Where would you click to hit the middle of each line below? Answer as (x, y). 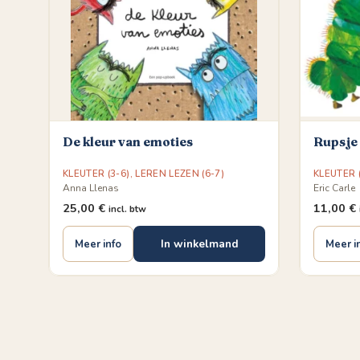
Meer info (98, 244)
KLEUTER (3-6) (96, 174)
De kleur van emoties (128, 142)
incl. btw (127, 209)
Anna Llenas (91, 188)
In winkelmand (199, 244)
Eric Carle (334, 188)
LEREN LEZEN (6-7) (180, 174)
